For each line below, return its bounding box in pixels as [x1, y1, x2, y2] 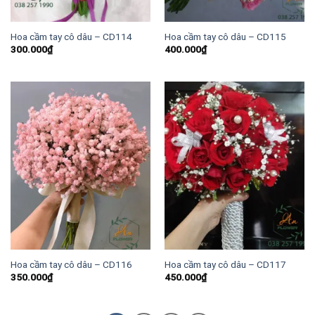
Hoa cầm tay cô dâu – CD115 [164, 30, 286, 42]
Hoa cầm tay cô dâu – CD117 [164, 258, 286, 270]
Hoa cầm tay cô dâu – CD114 [10, 30, 132, 42]
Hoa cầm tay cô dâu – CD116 [10, 258, 132, 270]
